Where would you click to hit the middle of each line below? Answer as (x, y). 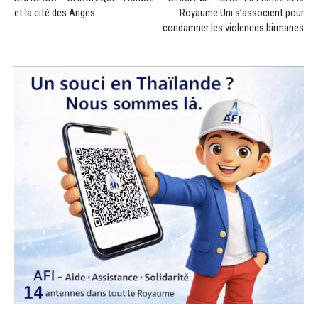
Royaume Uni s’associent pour (242, 12)
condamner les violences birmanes (233, 27)
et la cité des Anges (55, 12)
